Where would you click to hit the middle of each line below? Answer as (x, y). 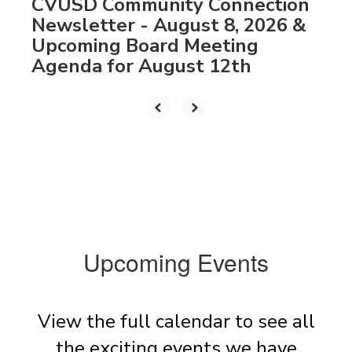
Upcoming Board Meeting (145, 46)
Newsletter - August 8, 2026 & (169, 26)
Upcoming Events (176, 262)
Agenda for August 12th (141, 66)
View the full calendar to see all (176, 322)
